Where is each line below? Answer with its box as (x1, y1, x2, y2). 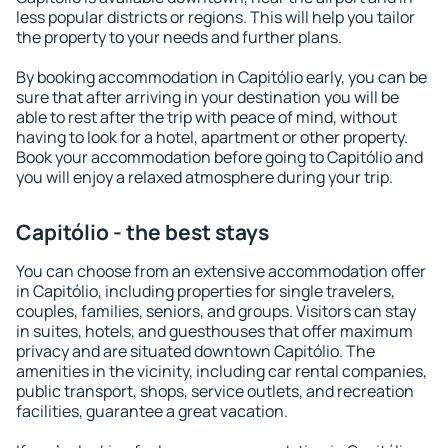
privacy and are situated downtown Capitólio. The (16, 340, 375, 362)
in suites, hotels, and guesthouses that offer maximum (16, 320, 413, 342)
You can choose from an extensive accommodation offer (16, 260, 426, 282)
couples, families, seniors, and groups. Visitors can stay (16, 300, 416, 322)
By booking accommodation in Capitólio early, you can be (16, 66, 427, 88)
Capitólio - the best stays (16, 218, 269, 246)
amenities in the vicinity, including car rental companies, (16, 360, 427, 382)
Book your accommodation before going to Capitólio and (16, 146, 423, 168)
